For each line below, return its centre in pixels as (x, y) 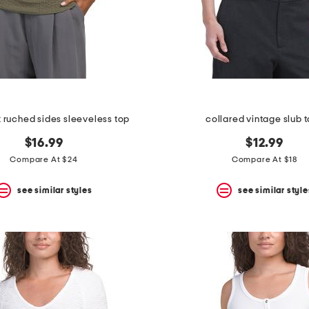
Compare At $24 (44, 160)
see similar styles (55, 190)
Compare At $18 (265, 160)
